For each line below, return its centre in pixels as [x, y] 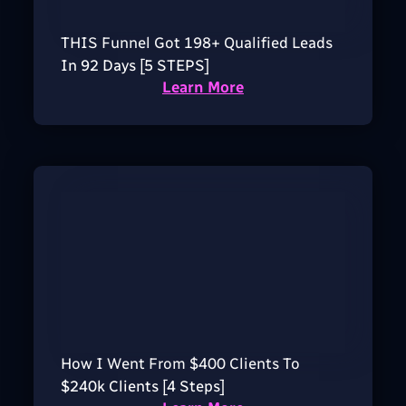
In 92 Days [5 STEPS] [135, 65]
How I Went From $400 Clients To [180, 364]
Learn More [203, 87]
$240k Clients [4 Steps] [142, 387]
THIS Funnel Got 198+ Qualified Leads [196, 42]
